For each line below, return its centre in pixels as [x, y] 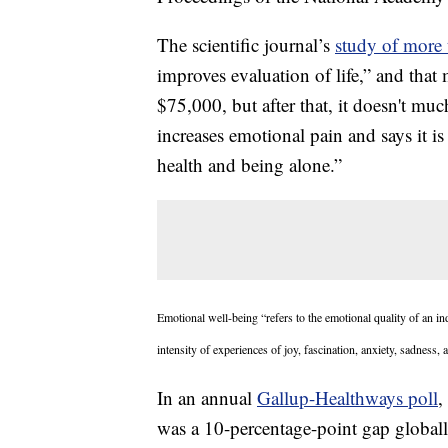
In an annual [207, 398]
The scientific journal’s [246, 45]
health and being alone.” [249, 165]
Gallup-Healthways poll [347, 398]
